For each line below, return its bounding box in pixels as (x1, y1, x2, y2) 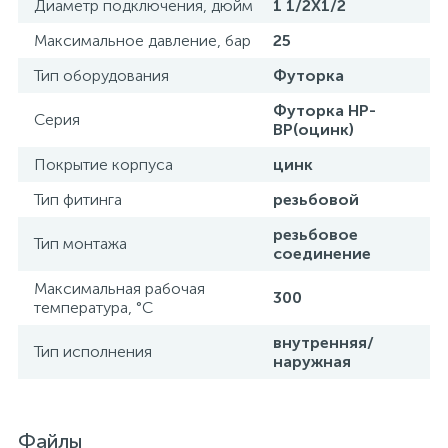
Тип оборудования (34, 66, 169, 85)
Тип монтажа (34, 234, 127, 253)
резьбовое (273, 225, 358, 244)
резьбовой (273, 190, 359, 209)
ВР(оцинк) (273, 120, 354, 139)
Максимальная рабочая (34, 279, 205, 298)
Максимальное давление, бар (34, 31, 251, 50)
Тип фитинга (34, 190, 122, 209)
